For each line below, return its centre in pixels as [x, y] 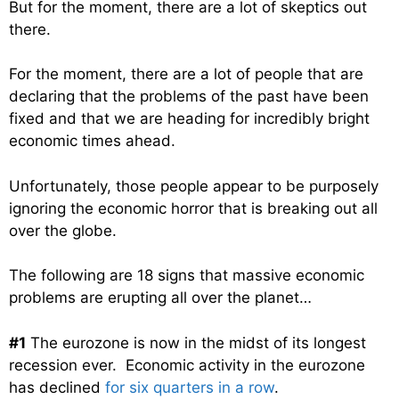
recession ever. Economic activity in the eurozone [187, 365]
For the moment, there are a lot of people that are [186, 74]
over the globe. [63, 230]
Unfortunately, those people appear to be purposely [194, 186]
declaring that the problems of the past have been [189, 97]
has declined [57, 387]
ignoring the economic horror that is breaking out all [193, 208]
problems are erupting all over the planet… [160, 298]
